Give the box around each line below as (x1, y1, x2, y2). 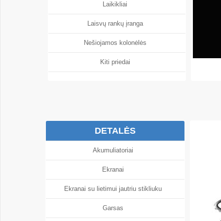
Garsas (103, 204, 128, 212)
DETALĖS (94, 126, 136, 136)
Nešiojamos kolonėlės (83, 39, 150, 46)
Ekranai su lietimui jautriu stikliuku (64, 185, 166, 192)
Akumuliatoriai (93, 147, 138, 154)
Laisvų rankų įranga (87, 20, 147, 27)
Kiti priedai (100, 58, 134, 66)
